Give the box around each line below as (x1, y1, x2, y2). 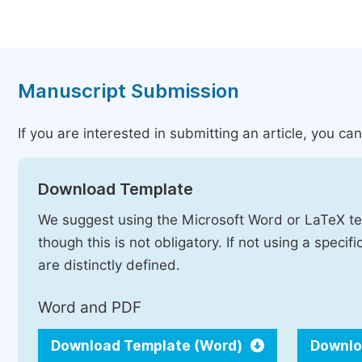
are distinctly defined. (38, 257, 180, 273)
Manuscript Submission (18, 79, 239, 103)
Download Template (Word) (51, 338, 246, 354)
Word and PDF (38, 298, 141, 316)
